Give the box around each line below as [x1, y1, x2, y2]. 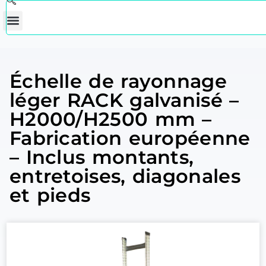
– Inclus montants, [9, 145, 194, 169]
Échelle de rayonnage [9, 69, 227, 93]
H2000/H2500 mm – [9, 107, 212, 131]
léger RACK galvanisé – [9, 88, 239, 112]
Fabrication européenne [9, 126, 251, 150]
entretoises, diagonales [9, 164, 240, 188]
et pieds [9, 183, 91, 207]
